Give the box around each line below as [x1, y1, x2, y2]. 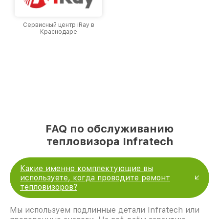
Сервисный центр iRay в [22, 21, 94, 28]
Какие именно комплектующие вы [20, 163, 153, 173]
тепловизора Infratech [46, 134, 173, 148]
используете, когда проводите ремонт [20, 173, 170, 182]
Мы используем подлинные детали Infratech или [10, 205, 199, 215]
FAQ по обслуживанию [45, 122, 174, 135]
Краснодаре [40, 28, 77, 35]
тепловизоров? [20, 182, 77, 192]
